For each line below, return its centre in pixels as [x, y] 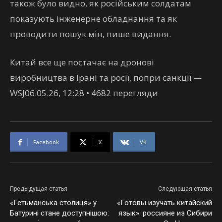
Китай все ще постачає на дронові [82, 62]
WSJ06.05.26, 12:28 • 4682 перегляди [84, 93]
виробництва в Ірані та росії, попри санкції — [106, 78]
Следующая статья [185, 189]
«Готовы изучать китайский [165, 203]
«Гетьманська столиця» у [53, 203]
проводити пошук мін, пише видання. [90, 34]
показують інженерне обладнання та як [93, 19]
